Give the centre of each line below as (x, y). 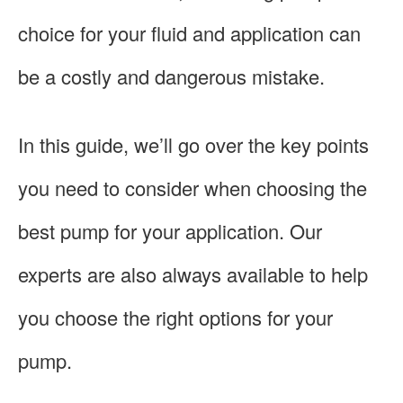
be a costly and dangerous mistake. (171, 76)
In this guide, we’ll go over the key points (193, 144)
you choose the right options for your (175, 317)
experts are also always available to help (193, 273)
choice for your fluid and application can (189, 32)
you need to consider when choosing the (193, 187)
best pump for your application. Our (170, 230)
